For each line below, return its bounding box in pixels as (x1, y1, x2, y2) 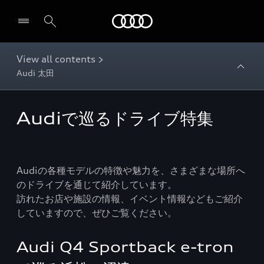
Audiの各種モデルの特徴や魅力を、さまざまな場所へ (16, 164, 245, 176)
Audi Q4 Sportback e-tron (16, 238, 234, 256)
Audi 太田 (16, 68, 54, 78)
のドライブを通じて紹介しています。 (16, 179, 177, 190)
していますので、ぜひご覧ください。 (16, 207, 177, 219)
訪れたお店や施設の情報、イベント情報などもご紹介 (16, 193, 243, 204)
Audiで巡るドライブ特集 (16, 108, 213, 128)
